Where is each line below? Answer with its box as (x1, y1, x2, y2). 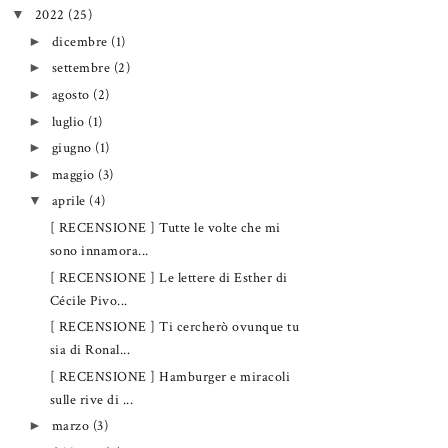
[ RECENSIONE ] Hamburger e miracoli (49, 366, 291, 386)
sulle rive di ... (49, 389, 134, 409)
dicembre (51, 31, 112, 51)
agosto (51, 85, 94, 105)
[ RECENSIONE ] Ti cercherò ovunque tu (49, 317, 300, 337)
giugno (51, 138, 96, 158)
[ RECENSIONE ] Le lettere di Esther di (49, 267, 288, 287)
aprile (51, 191, 90, 211)
